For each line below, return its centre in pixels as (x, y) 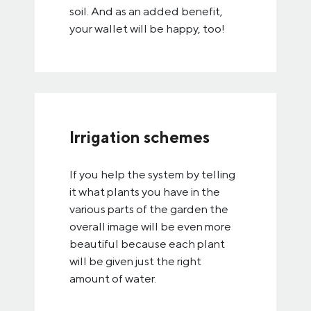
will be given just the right (135, 261)
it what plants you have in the (145, 192)
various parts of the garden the (149, 209)
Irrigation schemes (140, 137)
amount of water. (113, 278)
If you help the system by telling (152, 174)
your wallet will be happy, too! (147, 28)
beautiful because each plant (147, 244)
